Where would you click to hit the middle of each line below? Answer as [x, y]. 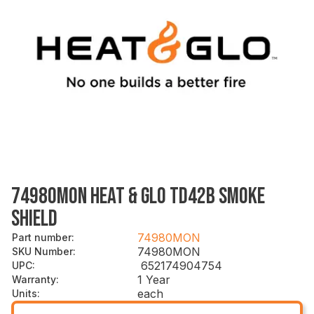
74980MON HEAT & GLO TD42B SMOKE [138, 196]
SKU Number [42, 251]
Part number [42, 237]
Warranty [34, 279]
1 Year [154, 279]
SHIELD [34, 219]
